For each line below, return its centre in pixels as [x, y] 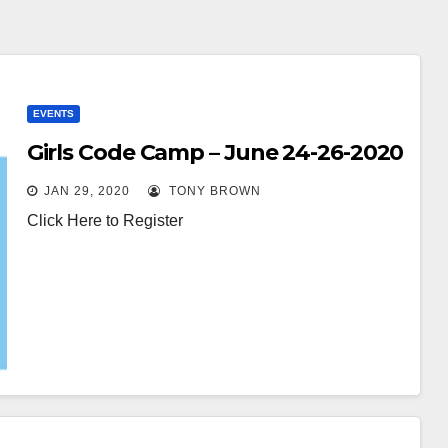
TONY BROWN [212, 191]
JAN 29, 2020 [86, 191]
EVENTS [53, 113]
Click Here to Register [104, 220]
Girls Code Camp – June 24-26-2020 [215, 152]
